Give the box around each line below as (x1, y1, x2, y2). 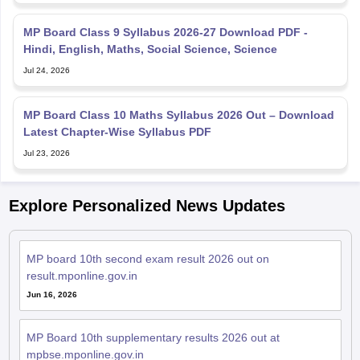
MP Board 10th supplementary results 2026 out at (26, 330, 280, 344)
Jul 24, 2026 (22, 65, 70, 75)
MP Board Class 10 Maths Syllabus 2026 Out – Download (22, 108, 334, 121)
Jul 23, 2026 (22, 148, 70, 157)
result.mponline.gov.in (26, 268, 137, 282)
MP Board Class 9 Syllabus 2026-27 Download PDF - (22, 25, 308, 39)
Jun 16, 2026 (26, 289, 77, 299)
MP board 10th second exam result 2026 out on (26, 252, 269, 265)
